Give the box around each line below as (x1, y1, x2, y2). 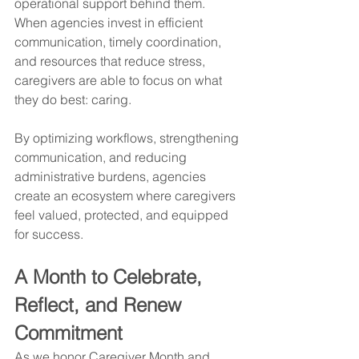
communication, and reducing (14, 148, 190, 165)
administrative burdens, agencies (14, 167, 209, 184)
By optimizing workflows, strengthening (14, 129, 242, 146)
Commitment (14, 321, 123, 345)
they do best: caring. (14, 91, 131, 107)
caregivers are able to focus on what (14, 71, 225, 88)
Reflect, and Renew (14, 292, 187, 317)
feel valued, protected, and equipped (14, 206, 232, 223)
